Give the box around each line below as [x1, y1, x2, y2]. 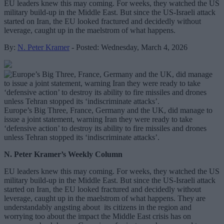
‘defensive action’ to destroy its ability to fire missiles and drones [4, 123, 206, 132]
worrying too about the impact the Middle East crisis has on [4, 211, 191, 220]
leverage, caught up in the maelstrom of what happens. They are [4, 193, 205, 202]
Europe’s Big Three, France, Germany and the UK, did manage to [4, 105, 212, 114]
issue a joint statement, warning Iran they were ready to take [4, 114, 192, 123]
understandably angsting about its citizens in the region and [4, 202, 191, 211]
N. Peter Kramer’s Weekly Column [4, 149, 122, 158]
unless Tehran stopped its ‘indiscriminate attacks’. [4, 132, 159, 141]
